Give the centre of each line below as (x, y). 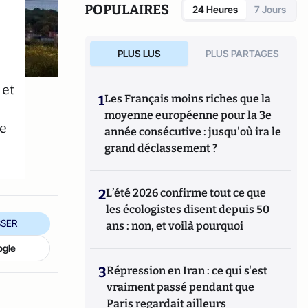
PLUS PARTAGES (243, 53)
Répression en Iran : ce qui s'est (187, 271)
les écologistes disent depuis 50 (188, 209)
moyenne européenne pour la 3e (188, 115)
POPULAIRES (127, 10)
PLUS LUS (139, 53)
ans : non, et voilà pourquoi (175, 226)
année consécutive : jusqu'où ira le (193, 132)
